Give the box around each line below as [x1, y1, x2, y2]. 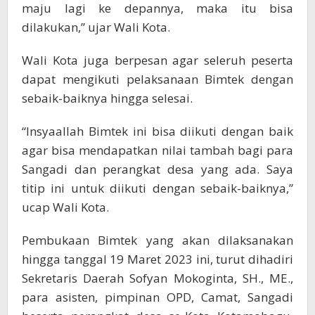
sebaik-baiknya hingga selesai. [22, 90, 193, 107]
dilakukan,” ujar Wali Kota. [22, 19, 170, 36]
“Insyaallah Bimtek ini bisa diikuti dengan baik [22, 123, 293, 140]
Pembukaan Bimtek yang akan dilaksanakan [22, 232, 293, 249]
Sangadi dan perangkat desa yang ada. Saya [22, 161, 293, 178]
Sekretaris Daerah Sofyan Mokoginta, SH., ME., [22, 270, 293, 287]
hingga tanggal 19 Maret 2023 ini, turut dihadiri [22, 251, 293, 268]
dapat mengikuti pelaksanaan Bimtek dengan [22, 71, 293, 88]
